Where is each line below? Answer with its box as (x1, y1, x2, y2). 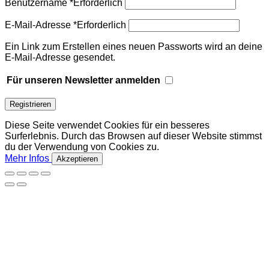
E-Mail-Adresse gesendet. (5, 52, 115, 62)
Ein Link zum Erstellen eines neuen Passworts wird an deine (5, 41, 262, 52)
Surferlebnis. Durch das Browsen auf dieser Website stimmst (5, 130, 262, 141)
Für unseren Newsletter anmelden (7, 74, 160, 85)
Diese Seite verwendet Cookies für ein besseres (5, 119, 210, 130)
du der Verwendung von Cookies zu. (5, 141, 159, 152)
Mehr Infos (5, 153, 49, 163)
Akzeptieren (56, 154, 98, 163)
